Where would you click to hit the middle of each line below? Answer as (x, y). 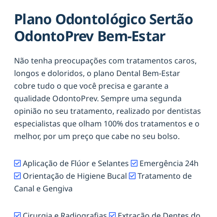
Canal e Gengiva (43, 188)
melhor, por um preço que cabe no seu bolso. (97, 136)
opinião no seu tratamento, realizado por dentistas (108, 111)
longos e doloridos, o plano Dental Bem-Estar (97, 73)
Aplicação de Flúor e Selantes (76, 163)
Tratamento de (164, 176)
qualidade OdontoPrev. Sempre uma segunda (98, 98)
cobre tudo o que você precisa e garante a (91, 85)
